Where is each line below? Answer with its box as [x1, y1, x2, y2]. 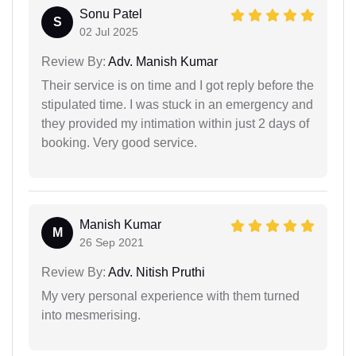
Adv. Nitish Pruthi [106, 265, 205, 279]
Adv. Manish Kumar [106, 54, 218, 68]
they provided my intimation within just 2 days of [41, 116, 309, 130]
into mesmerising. [41, 308, 141, 322]
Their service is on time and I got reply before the [41, 78, 314, 92]
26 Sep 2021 [79, 235, 144, 249]
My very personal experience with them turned [41, 288, 300, 303]
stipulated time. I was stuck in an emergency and [41, 97, 313, 111]
